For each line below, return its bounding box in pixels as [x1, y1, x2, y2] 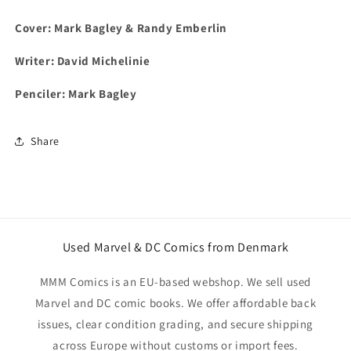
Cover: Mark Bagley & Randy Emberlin [15, 20, 227, 36]
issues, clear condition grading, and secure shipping [37, 317, 314, 332]
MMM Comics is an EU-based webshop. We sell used [39, 274, 312, 290]
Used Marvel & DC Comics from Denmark [62, 239, 289, 256]
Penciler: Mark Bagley [15, 86, 137, 102]
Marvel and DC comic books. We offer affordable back [34, 295, 317, 311]
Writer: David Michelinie [15, 53, 150, 69]
